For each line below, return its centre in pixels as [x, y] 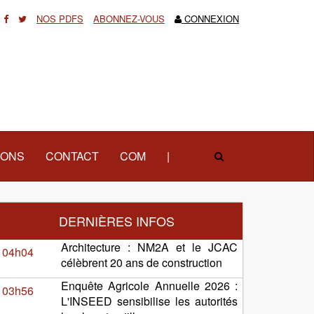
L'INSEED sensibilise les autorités [149, 301]
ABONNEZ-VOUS [129, 19]
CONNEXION [210, 19]
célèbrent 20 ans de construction [142, 262]
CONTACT [72, 156]
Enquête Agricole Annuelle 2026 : [149, 286]
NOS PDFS [60, 19]
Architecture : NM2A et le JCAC [149, 247]
